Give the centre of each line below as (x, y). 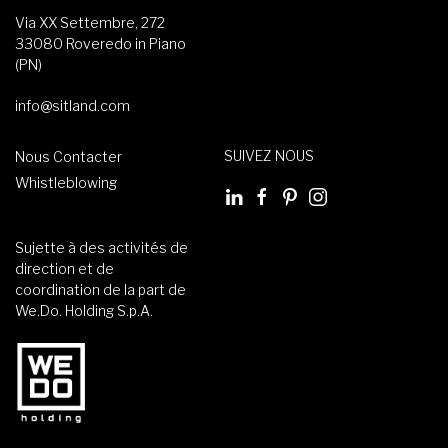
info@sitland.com (72, 105)
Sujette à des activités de (101, 248)
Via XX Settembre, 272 (90, 22)
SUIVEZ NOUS (269, 155)
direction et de (64, 269)
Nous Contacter (68, 156)
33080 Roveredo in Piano (100, 43)
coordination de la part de (100, 290)
